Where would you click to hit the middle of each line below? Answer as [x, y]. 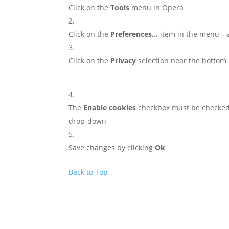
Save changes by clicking [112, 147]
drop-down [88, 121]
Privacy [123, 61]
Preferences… [134, 34]
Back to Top [88, 172]
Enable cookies [110, 108]
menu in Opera [157, 7]
